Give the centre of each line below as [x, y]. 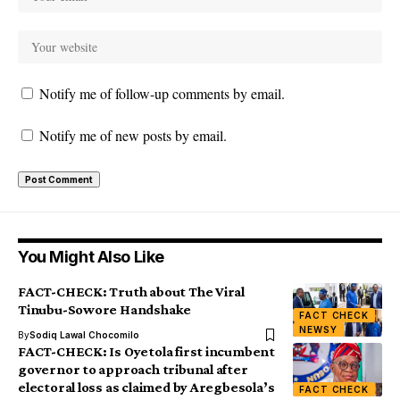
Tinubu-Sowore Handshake [105, 309]
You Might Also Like [91, 256]
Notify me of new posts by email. [133, 135]
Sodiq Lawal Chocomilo [84, 334]
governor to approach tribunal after [133, 369]
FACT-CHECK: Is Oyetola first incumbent [146, 351]
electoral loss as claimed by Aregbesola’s [146, 387]
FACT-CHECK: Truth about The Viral [132, 291]
